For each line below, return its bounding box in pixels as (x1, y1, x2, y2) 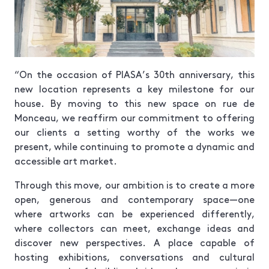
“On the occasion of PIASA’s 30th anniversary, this (14, 67, 255, 80)
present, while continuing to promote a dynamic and (14, 139, 255, 153)
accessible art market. (14, 153, 117, 167)
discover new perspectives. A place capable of (14, 235, 255, 249)
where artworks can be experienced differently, (14, 206, 255, 220)
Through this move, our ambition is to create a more (14, 177, 255, 191)
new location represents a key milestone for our (14, 81, 255, 95)
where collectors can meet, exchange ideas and (14, 220, 255, 234)
